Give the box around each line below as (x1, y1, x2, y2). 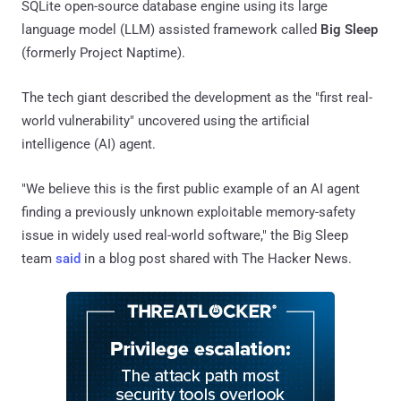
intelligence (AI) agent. (21, 135, 156, 152)
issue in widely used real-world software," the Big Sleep (21, 226, 348, 243)
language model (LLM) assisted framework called (21, 21, 320, 38)
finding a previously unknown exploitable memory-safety (21, 203, 355, 220)
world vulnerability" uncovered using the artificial (21, 112, 310, 129)
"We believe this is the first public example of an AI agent (21, 180, 360, 197)
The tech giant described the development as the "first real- (21, 89, 372, 106)
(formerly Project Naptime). (21, 44, 185, 61)
